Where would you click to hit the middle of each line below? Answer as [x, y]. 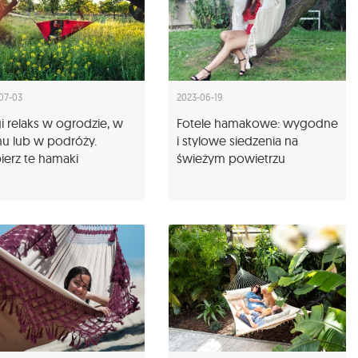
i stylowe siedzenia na [237, 141]
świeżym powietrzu [231, 159]
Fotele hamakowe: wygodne [257, 123]
